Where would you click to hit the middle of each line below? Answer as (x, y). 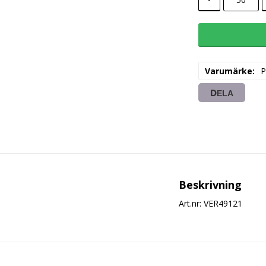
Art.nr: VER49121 (210, 203)
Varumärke (229, 71)
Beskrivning (210, 185)
